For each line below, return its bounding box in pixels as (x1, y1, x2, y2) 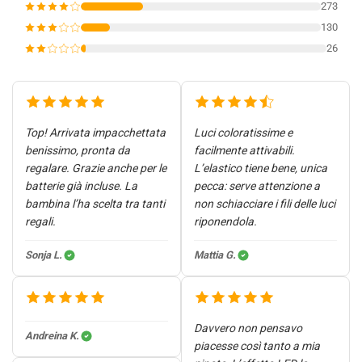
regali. (25, 214, 56, 228)
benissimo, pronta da (25, 143, 130, 157)
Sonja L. (25, 248, 62, 261)
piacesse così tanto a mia (194, 339, 320, 352)
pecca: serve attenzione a (194, 179, 320, 192)
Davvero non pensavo (194, 321, 302, 335)
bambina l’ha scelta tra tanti (25, 196, 165, 210)
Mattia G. (194, 248, 236, 261)
